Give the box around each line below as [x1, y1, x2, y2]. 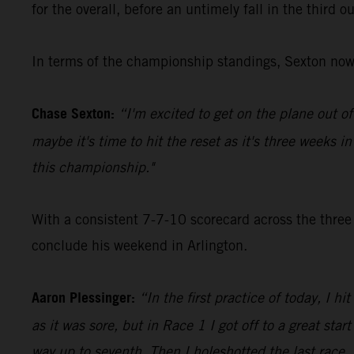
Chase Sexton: [32, 100, 119, 128]
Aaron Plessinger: [32, 284, 135, 312]
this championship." [32, 158, 158, 175]
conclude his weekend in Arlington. [32, 236, 247, 254]
